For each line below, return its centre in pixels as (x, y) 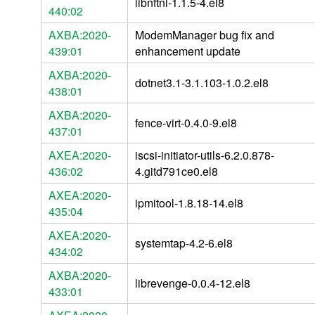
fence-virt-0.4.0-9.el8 (186, 122)
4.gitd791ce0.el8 (176, 171)
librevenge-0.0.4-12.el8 (193, 283)
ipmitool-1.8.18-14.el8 (189, 202)
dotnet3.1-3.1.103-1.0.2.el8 (202, 82)
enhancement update (188, 51)
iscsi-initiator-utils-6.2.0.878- (205, 155)
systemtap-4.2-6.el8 (184, 243)
